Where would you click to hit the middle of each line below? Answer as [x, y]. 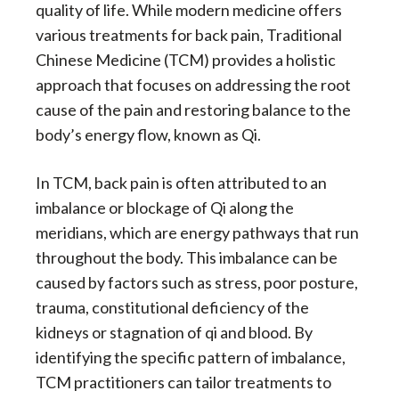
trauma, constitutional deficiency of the [172, 308]
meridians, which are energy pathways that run [197, 233]
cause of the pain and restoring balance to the [193, 110]
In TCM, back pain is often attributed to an [181, 183]
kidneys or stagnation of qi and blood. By [174, 333]
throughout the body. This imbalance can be [187, 258]
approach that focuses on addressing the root [193, 85]
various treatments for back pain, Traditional [189, 35]
